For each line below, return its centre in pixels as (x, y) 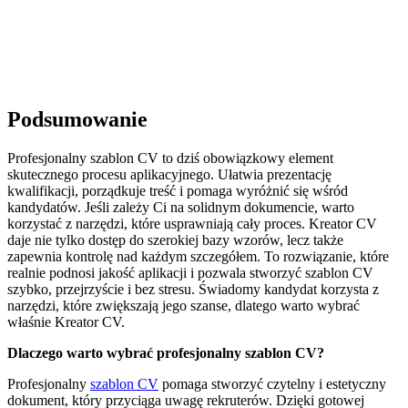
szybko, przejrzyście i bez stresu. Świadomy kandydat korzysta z (193, 290)
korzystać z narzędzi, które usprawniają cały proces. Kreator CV (192, 224)
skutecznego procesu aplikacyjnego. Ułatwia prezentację (169, 175)
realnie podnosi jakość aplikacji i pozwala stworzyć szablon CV (190, 273)
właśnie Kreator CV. (66, 322)
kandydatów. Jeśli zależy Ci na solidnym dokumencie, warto (181, 208)
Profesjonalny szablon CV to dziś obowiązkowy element (170, 158)
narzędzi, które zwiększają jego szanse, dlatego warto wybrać (184, 306)
